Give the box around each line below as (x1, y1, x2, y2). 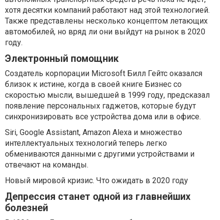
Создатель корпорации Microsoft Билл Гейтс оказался (5, 69, 202, 79)
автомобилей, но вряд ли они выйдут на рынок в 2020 (5, 27, 205, 37)
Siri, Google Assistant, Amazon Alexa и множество (5, 128, 182, 137)
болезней (5, 202, 48, 214)
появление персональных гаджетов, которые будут (5, 101, 196, 111)
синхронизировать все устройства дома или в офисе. (5, 112, 201, 122)
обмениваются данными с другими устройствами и (5, 149, 194, 159)
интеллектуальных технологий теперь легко (5, 138, 167, 148)
